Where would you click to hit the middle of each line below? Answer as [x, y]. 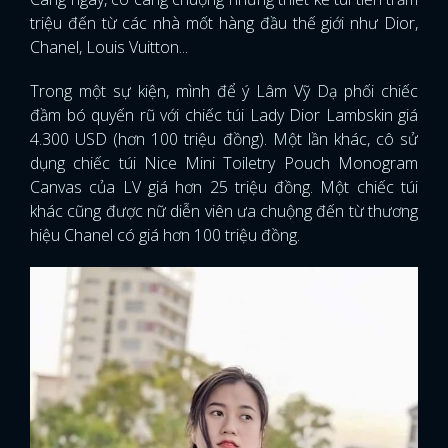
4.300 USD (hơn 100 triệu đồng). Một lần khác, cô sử [224, 139]
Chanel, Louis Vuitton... [109, 47]
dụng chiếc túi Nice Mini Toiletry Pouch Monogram [224, 163]
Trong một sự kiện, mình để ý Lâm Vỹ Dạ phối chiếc [224, 91]
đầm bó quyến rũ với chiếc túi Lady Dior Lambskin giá [224, 115]
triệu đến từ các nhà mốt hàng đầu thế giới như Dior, [224, 23]
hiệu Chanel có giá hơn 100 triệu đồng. [167, 235]
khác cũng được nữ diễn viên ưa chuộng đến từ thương [224, 211]
